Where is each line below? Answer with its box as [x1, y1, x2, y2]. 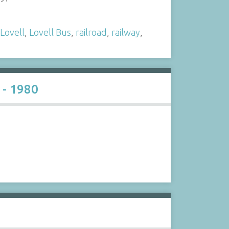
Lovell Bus [29, 27, 71, 38]
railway [111, 27, 140, 38]
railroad [75, 27, 107, 38]
